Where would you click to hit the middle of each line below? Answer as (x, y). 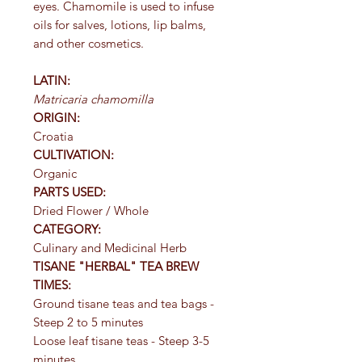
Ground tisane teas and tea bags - (124, 303)
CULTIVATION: (74, 154)
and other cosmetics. (88, 43)
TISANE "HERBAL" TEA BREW (116, 266)
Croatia (53, 136)
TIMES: (52, 284)
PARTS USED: (69, 192)
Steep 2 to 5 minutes (88, 322)
